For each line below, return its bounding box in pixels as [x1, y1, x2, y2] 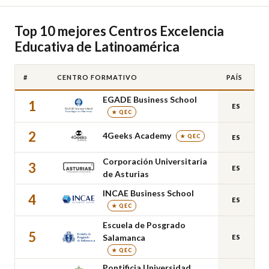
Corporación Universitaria [103, 156, 207, 166]
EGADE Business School [103, 94, 197, 104]
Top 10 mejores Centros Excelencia [14, 23, 224, 39]
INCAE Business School [103, 188, 194, 198]
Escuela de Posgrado [103, 220, 186, 230]
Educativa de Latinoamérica [14, 38, 180, 55]
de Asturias [103, 169, 149, 179]
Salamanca [103, 232, 145, 243]
